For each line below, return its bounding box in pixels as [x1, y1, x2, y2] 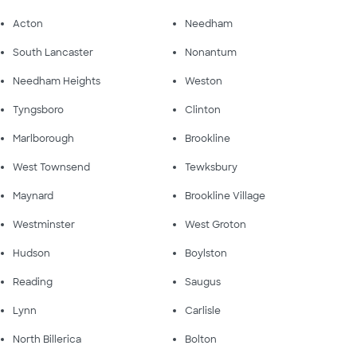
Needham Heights [13, 74, 100, 88]
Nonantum [185, 45, 237, 59]
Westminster [13, 218, 75, 231]
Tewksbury [185, 160, 237, 174]
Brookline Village [185, 189, 265, 202]
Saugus [185, 275, 221, 288]
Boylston [185, 246, 227, 260]
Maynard [13, 189, 53, 202]
